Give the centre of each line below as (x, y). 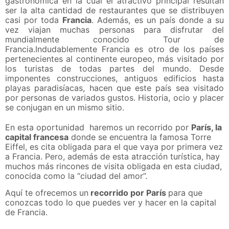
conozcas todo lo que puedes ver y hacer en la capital (111, 203)
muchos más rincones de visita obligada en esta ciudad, (113, 166)
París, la (207, 127)
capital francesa (37, 137)
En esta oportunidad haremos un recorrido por (98, 127)
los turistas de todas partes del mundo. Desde (114, 68)
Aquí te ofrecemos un (47, 193)
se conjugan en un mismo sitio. (65, 107)
